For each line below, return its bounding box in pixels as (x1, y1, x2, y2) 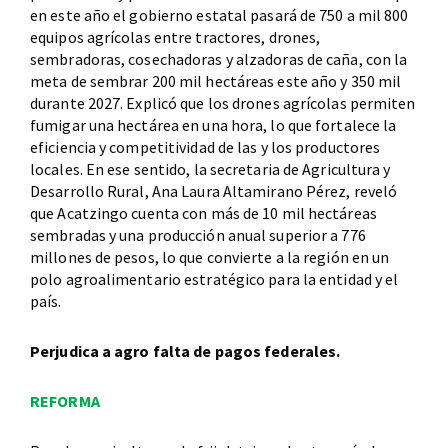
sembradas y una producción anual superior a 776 (30, 224, 366, 245)
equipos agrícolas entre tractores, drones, (30, 26, 321, 47)
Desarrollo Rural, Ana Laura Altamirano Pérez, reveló (30, 180, 398, 201)
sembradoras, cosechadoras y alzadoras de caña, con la (30, 48, 408, 69)
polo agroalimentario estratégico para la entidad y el (30, 268, 399, 289)
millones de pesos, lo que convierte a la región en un (30, 246, 390, 267)
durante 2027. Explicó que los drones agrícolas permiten (30, 92, 416, 113)
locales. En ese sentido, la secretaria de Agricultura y (30, 158, 391, 179)
